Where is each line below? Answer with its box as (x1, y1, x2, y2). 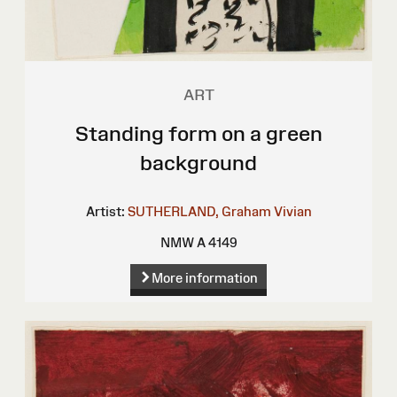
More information (151, 270, 258, 286)
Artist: (85, 203, 125, 219)
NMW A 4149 (160, 234, 237, 250)
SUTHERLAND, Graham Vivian (127, 203, 312, 219)
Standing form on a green (74, 121, 323, 145)
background (140, 150, 257, 175)
